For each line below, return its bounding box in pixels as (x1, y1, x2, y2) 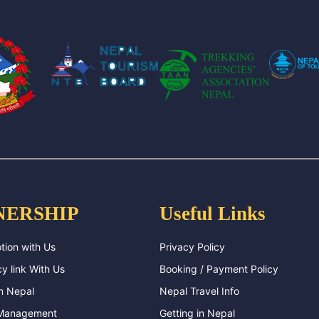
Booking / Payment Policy (159, 262, 278, 275)
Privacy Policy (159, 240, 225, 253)
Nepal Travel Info (159, 284, 239, 297)
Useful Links (159, 202, 266, 224)
